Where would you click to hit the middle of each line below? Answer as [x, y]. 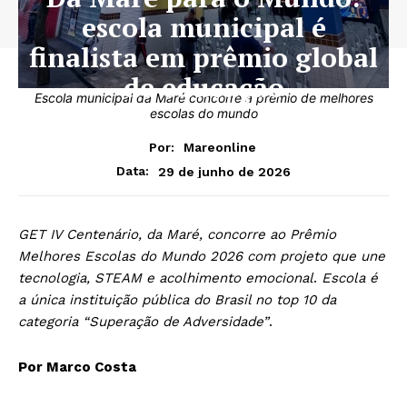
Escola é [350, 278]
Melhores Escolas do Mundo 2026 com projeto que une [202, 257]
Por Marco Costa [77, 367]
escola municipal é [203, 27]
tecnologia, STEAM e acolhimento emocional [166, 278]
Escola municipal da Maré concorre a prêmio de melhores [203, 97]
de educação [203, 87]
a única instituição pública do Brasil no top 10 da [177, 300]
